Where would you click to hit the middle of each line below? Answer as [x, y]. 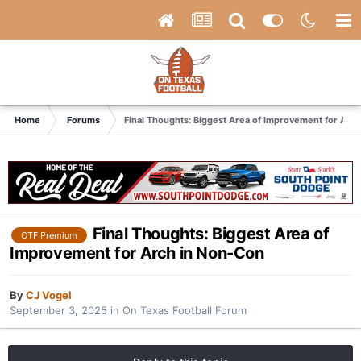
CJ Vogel [49, 295]
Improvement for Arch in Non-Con [137, 253]
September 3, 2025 [58, 311]
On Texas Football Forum [185, 311]
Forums [83, 120]
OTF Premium [49, 235]
